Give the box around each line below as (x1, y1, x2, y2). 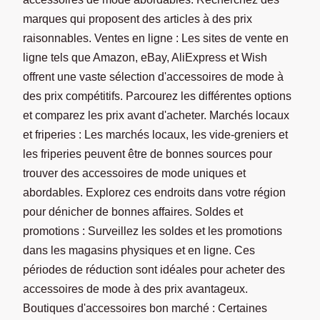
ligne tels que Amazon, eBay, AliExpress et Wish (23, 51, 267, 64)
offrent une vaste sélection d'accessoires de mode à (23, 70, 284, 83)
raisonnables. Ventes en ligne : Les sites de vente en (23, 31, 289, 44)
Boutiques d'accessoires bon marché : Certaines (23, 301, 267, 314)
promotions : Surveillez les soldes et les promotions (23, 224, 282, 237)
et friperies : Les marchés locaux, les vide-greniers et (23, 128, 288, 141)
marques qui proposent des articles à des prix (23, 12, 252, 25)
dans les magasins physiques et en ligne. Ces (23, 244, 255, 256)
